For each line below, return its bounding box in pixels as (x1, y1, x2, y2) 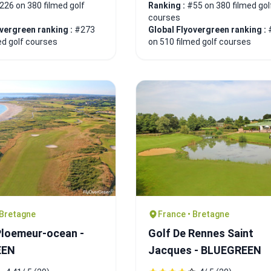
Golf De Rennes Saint (148, 226, 253, 240)
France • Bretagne (158, 209, 229, 219)
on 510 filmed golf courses (148, 36, 251, 47)
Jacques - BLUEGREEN (148, 243, 261, 256)
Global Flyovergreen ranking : (148, 24, 268, 34)
